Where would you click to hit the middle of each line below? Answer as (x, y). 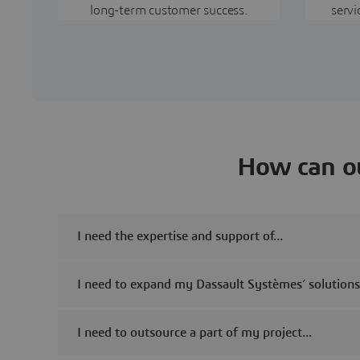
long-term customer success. (169, 10)
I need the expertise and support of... (180, 236)
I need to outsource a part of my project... (194, 332)
